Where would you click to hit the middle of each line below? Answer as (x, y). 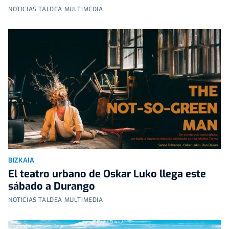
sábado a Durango (52, 187)
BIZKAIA (21, 161)
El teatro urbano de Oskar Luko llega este (107, 174)
